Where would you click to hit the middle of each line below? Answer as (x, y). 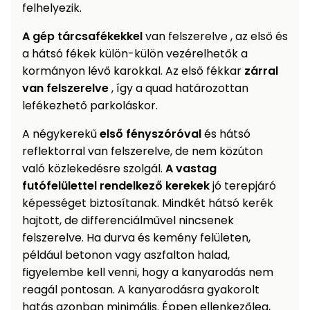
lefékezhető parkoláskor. (90, 106)
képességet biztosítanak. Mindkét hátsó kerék (148, 203)
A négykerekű (61, 134)
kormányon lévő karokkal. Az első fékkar (133, 71)
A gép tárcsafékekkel (82, 37)
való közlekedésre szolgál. (94, 169)
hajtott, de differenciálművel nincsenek (128, 221)
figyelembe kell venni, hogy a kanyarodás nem (148, 273)
